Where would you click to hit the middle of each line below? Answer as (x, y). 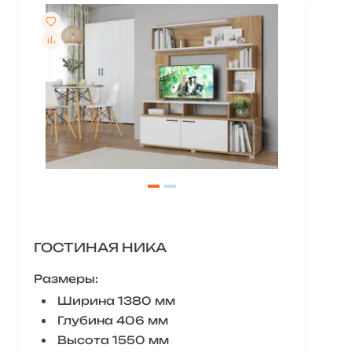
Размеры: (66, 279)
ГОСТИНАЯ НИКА (100, 247)
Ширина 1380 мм (116, 301)
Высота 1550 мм (113, 340)
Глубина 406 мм (112, 320)
